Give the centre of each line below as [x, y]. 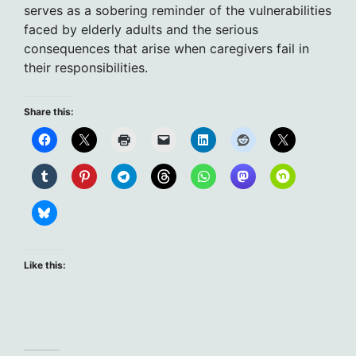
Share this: [49, 112]
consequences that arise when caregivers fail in [166, 49]
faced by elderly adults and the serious [141, 30]
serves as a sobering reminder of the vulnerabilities [178, 11]
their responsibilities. [86, 68]
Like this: [45, 265]
